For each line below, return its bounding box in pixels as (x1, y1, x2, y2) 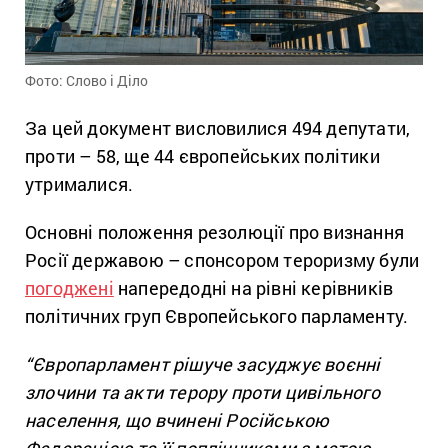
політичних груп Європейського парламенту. (25, 304, 409, 329)
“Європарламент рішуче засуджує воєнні (25, 352, 381, 377)
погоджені (25, 276, 114, 301)
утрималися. (25, 172, 134, 197)
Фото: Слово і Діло (25, 71, 148, 91)
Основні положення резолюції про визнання (25, 220, 405, 245)
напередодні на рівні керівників (113, 276, 394, 301)
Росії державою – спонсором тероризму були (25, 248, 420, 273)
